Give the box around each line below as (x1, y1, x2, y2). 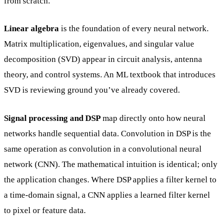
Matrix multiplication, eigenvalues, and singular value (4, 39, 194, 49)
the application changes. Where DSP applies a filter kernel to (4, 174, 217, 184)
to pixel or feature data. (4, 205, 86, 215)
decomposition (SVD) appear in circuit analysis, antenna (4, 55, 202, 64)
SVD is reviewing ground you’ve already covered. (4, 85, 180, 95)
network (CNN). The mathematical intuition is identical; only (4, 159, 218, 169)
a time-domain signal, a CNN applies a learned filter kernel (4, 190, 210, 200)
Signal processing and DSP (4, 113, 101, 123)
